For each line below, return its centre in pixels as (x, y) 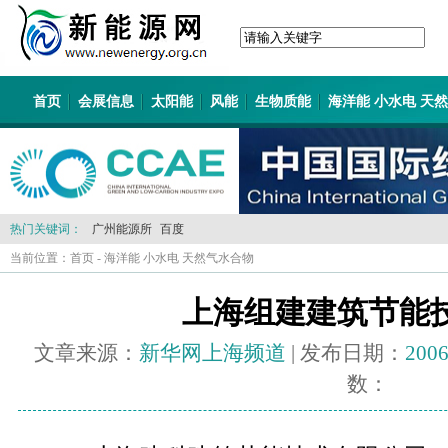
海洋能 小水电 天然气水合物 (179, 258)
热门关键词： (46, 229)
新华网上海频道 (212, 353)
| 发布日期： (345, 353)
